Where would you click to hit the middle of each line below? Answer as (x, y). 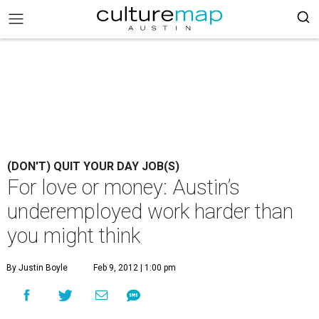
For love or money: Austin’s (124, 187)
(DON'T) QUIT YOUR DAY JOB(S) (93, 166)
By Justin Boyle (37, 268)
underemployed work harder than (150, 211)
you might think (74, 236)
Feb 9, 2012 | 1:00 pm (135, 268)
